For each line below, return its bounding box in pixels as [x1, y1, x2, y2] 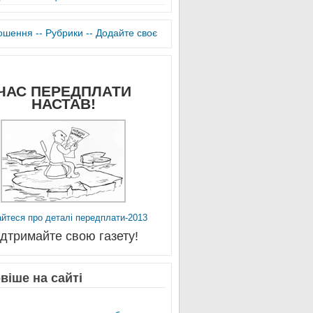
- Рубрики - [38, 27, 89, 38]
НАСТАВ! [31, 96, 96, 112]
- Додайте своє [89, 27, 157, 38]
